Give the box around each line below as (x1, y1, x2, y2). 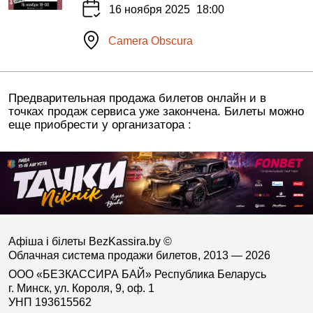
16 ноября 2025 (108, 3, 190, 16)
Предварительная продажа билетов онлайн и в (8, 92, 266, 105)
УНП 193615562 (8, 296, 92, 308)
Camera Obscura (108, 34, 193, 48)
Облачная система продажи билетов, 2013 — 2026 (8, 249, 270, 261)
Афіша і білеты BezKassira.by (8, 235, 163, 247)
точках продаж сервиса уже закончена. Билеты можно (8, 105, 304, 119)
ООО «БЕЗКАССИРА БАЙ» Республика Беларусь (8, 268, 266, 280)
